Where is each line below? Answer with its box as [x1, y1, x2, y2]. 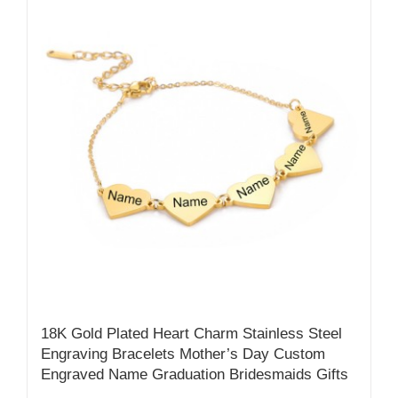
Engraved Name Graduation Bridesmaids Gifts [41, 365, 348, 383]
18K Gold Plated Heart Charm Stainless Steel [41, 324, 342, 342]
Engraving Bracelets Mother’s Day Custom [41, 345, 325, 362]
